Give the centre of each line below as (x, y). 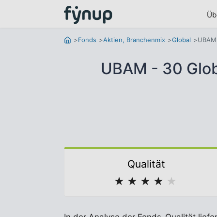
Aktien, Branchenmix (134, 40)
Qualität (146, 164)
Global (181, 40)
